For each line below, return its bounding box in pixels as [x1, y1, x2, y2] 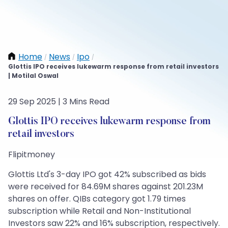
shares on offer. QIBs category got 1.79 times [8, 193, 186, 205]
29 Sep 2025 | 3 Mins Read [8, 96, 109, 107]
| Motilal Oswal [8, 71, 59, 80]
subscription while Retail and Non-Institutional [8, 205, 191, 217]
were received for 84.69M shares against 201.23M [8, 181, 203, 192]
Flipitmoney [8, 149, 55, 160]
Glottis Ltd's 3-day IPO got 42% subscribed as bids [8, 168, 206, 180]
